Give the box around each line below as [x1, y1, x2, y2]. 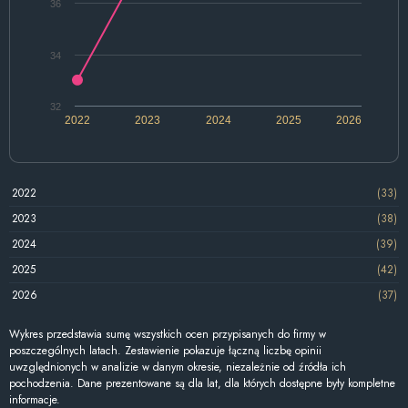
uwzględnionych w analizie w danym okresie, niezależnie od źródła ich [9, 358, 346, 375]
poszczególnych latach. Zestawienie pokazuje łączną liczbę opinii [9, 342, 321, 359]
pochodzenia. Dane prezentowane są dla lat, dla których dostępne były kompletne [9, 374, 395, 392]
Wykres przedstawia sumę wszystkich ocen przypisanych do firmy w [9, 325, 326, 342]
